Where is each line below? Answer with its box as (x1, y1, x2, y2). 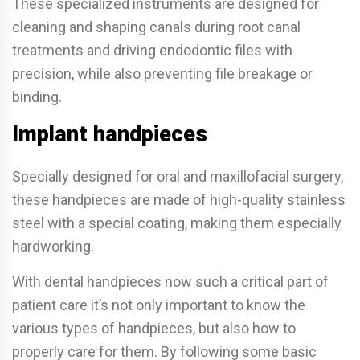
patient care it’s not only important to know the (12, 297, 305, 314)
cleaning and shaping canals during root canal (12, 18, 301, 36)
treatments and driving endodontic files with (12, 42, 292, 59)
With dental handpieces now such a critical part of (12, 273, 329, 291)
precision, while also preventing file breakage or (12, 65, 313, 83)
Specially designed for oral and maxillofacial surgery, (12, 168, 343, 186)
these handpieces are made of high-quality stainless (12, 191, 346, 209)
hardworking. (12, 238, 94, 256)
